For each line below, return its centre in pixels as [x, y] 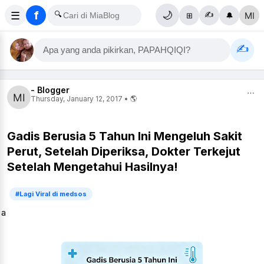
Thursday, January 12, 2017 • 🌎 [84, 99]
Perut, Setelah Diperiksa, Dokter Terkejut [124, 151]
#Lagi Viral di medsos [51, 194]
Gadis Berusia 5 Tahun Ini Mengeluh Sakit [125, 136]
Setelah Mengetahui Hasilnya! [93, 166]
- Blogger [50, 90]
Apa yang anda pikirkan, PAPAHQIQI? [117, 50]
